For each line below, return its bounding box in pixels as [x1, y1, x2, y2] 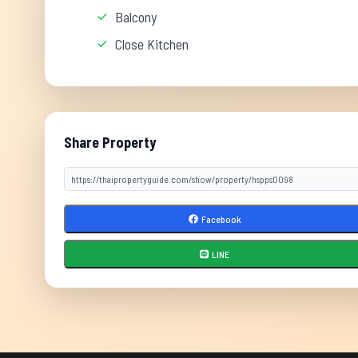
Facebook [201, 213, 241, 225]
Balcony [115, 8, 157, 26]
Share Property [64, 133, 156, 151]
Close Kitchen [115, 35, 189, 53]
